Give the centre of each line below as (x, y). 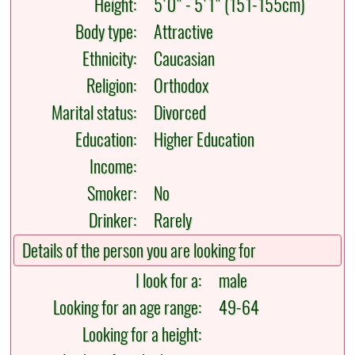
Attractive (180, 32)
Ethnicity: (113, 59)
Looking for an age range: (131, 308)
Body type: (110, 32)
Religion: (115, 86)
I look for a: (172, 281)
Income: (117, 167)
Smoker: (116, 194)
